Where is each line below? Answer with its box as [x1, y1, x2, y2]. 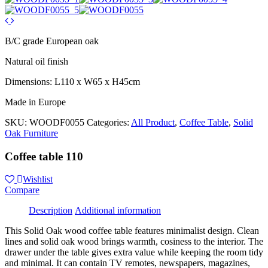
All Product [131, 117, 175, 127]
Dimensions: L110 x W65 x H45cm [5, 76, 140, 87]
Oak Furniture [5, 127, 58, 138]
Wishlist [23, 174, 53, 185]
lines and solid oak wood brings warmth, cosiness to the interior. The [5, 236, 263, 247]
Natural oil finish [5, 56, 68, 66]
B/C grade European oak [5, 35, 99, 46]
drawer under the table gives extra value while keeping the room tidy [5, 247, 263, 258]
